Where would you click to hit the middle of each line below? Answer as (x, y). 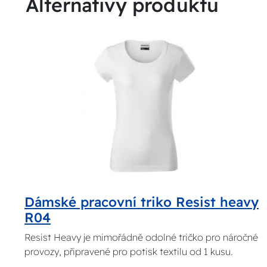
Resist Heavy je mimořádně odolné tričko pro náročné (142, 237)
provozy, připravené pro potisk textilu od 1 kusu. (129, 252)
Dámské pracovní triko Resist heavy (142, 202)
